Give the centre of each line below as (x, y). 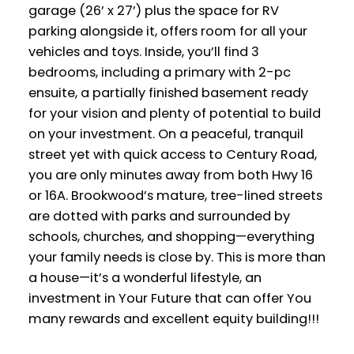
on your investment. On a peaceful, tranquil (166, 134)
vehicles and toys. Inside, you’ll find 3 (143, 51)
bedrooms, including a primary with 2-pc (159, 72)
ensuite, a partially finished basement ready (168, 92)
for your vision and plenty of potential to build (174, 113)
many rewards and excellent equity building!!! (173, 318)
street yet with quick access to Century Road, (172, 154)
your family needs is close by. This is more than (177, 257)
